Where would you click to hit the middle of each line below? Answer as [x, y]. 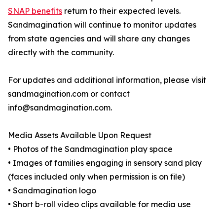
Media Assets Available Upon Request [80, 135]
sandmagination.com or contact [69, 94]
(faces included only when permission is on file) [96, 177]
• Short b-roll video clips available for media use [99, 204]
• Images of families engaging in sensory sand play [105, 163]
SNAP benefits [35, 11]
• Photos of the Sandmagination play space [90, 149]
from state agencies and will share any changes [99, 39]
